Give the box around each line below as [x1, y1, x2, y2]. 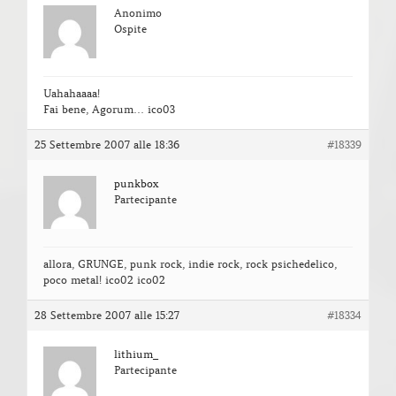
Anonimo [114, 6, 162, 20]
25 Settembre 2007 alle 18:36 [34, 138, 179, 152]
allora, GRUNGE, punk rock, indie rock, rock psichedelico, [43, 257, 337, 271]
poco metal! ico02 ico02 [43, 273, 165, 287]
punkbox [114, 177, 158, 191]
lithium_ [114, 347, 158, 362]
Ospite [114, 22, 147, 36]
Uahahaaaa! [43, 87, 100, 101]
